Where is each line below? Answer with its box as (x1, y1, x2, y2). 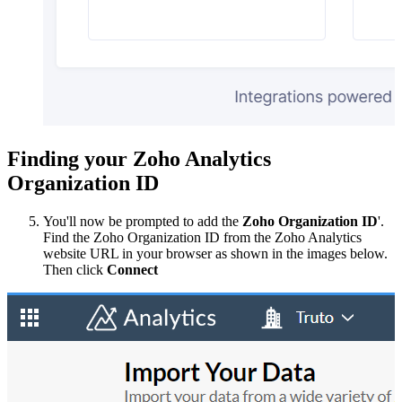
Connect (107, 261, 158, 277)
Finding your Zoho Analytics (7, 146, 271, 170)
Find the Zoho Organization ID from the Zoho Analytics (43, 229, 362, 245)
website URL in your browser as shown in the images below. (43, 245, 388, 261)
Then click (43, 261, 107, 277)
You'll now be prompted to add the (43, 213, 242, 229)
